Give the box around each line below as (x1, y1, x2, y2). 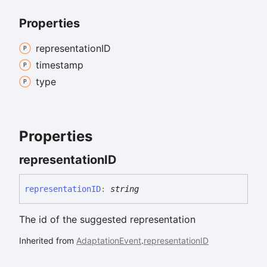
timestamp (36, 58, 83, 71)
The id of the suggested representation (19, 213, 195, 226)
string (110, 184, 139, 194)
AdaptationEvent (76, 235, 141, 246)
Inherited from (19, 235, 76, 246)
